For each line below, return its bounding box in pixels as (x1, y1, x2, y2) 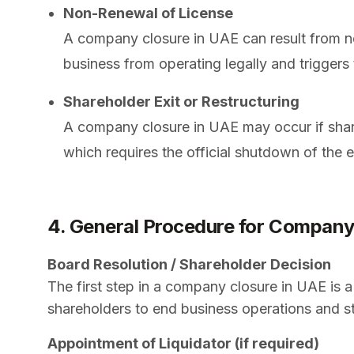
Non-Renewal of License (63, 4, 233, 21)
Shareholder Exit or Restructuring (63, 92, 299, 110)
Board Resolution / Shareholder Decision (47, 255, 331, 273)
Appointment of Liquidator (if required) (47, 334, 319, 352)
